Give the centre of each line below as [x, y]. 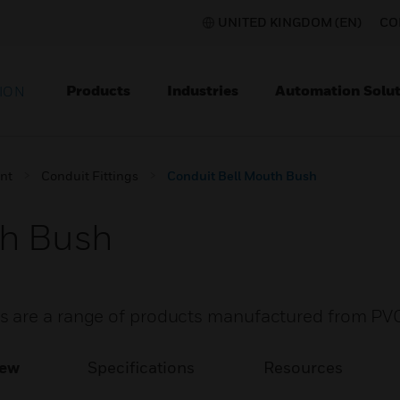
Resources [303, 367]
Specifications [142, 367]
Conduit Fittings [90, 175]
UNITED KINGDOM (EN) [290, 22]
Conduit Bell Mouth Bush [242, 175]
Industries [203, 90]
